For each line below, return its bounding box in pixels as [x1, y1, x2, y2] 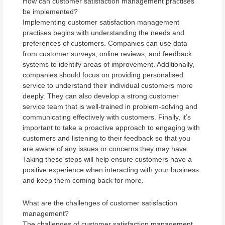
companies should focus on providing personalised [23, 70, 184, 79]
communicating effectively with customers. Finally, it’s [23, 113, 191, 121]
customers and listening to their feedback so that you [23, 134, 191, 142]
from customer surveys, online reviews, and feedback [23, 49, 192, 58]
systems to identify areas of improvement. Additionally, [23, 60, 195, 68]
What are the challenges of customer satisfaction [23, 199, 178, 207]
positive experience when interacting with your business [23, 165, 199, 174]
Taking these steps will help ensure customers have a [23, 155, 192, 163]
